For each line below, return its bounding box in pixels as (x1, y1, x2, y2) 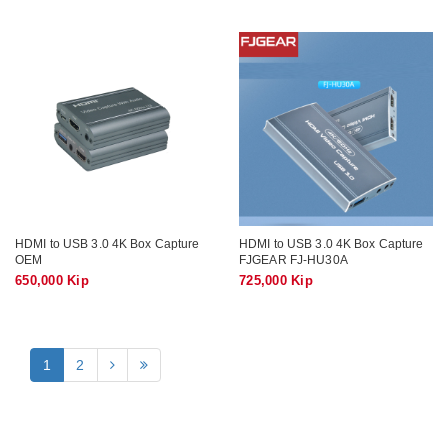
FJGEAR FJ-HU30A (239, 252, 348, 266)
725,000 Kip (239, 272, 313, 288)
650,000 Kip (15, 272, 89, 288)
